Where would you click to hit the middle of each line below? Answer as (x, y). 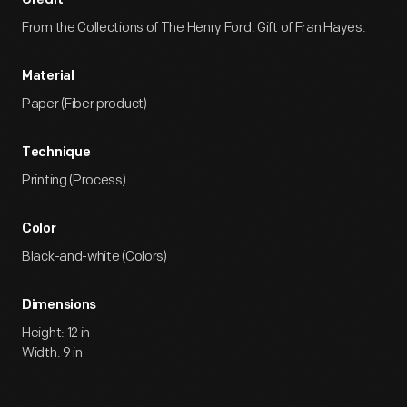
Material (48, 77)
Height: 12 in (56, 333)
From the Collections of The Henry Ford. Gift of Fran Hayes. (194, 28)
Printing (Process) (74, 180)
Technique (56, 153)
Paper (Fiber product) (84, 104)
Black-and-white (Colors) (94, 257)
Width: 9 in (52, 353)
